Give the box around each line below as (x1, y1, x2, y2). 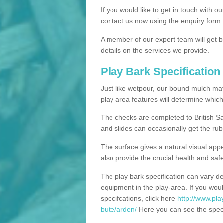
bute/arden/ (101, 205, 137, 213)
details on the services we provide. (101, 46, 209, 54)
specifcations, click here (101, 194, 177, 202)
